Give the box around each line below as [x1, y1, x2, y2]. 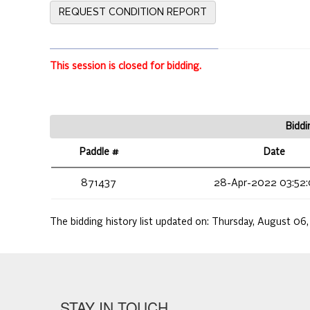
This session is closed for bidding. [50, 62, 201, 72]
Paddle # [79, 147, 118, 158]
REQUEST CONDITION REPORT [59, 8, 207, 17]
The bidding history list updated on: [50, 217, 212, 228]
